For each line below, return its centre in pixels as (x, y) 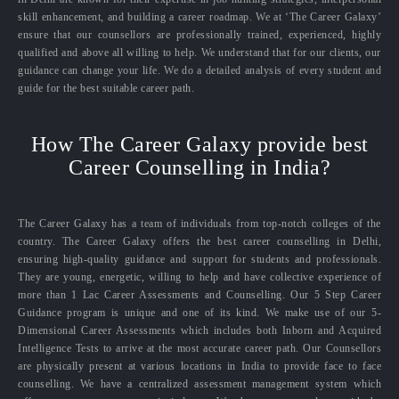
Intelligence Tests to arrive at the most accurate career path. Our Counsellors (199, 349)
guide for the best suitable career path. (106, 89)
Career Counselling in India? (199, 168)
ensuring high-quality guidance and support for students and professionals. (199, 260)
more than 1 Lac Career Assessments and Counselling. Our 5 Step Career (199, 295)
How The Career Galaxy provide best (199, 145)
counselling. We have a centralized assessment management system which (199, 384)
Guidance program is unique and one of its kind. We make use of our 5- (199, 313)
